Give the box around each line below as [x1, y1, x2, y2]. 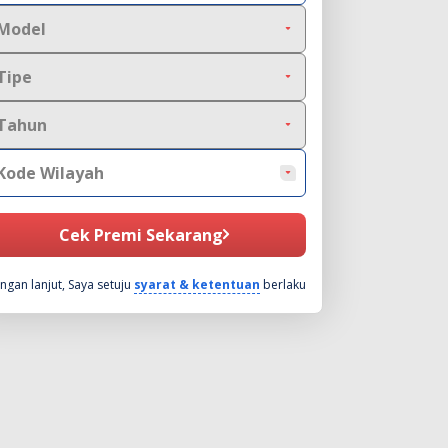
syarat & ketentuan [133, 275, 260, 293]
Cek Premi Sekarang [59, 223, 223, 246]
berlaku [262, 275, 306, 293]
